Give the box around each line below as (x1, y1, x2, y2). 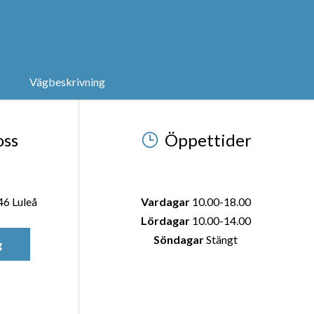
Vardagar (140, 195, 190, 208)
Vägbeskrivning (29, 75, 105, 88)
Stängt (204, 233, 238, 246)
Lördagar (140, 214, 190, 227)
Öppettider (165, 130, 252, 150)
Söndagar (153, 233, 205, 246)
